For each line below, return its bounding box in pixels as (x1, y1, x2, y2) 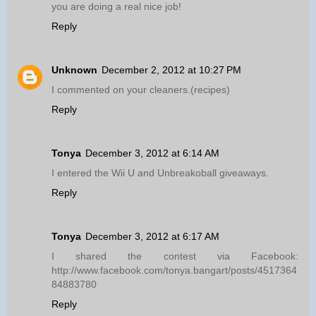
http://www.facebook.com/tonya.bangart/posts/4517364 (51, 264, 297, 276)
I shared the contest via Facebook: (51, 250, 298, 262)
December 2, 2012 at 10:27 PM (102, 63, 241, 75)
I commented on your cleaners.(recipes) (51, 83, 230, 95)
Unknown (51, 63, 97, 75)
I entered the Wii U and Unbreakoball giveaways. (51, 166, 269, 178)
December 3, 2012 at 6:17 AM (85, 230, 219, 242)
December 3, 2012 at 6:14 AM (85, 147, 219, 159)
